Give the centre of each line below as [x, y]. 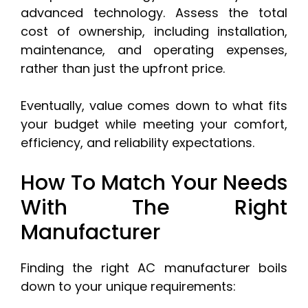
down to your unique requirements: [128, 287]
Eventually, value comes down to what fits [154, 106]
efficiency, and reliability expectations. [137, 143]
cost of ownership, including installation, [154, 32]
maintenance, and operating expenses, [154, 50]
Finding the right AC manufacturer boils [154, 268]
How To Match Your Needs [154, 183]
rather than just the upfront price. [123, 69]
